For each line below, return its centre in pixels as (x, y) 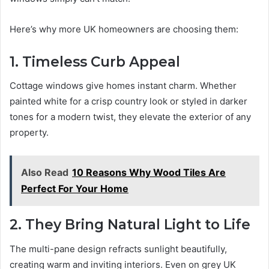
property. (29, 133)
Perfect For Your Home (75, 189)
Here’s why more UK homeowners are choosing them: (124, 29)
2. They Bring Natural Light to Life (130, 225)
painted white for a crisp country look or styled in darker (128, 101)
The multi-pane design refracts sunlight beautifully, (118, 249)
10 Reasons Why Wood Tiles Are (149, 173)
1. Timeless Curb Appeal (95, 62)
